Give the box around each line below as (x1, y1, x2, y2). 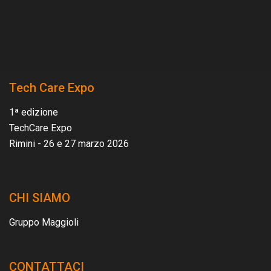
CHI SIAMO (9, 191, 70, 206)
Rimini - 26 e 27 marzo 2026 (9, 138, 129, 150)
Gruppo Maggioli (9, 217, 79, 229)
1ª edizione (9, 106, 58, 119)
